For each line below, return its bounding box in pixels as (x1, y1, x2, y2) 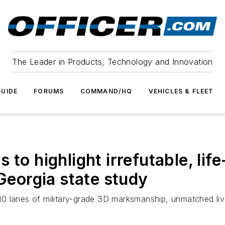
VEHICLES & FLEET (148, 87, 214, 95)
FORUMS (34, 87, 64, 95)
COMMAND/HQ (80, 87, 133, 95)
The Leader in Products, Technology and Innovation (12, 57, 213, 67)
